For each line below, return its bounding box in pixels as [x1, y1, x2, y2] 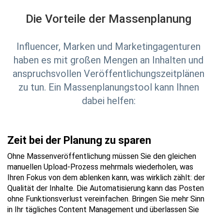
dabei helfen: [81, 95, 136, 107]
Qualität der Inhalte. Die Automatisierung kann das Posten [7, 184, 204, 193]
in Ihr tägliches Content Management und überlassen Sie [7, 205, 199, 214]
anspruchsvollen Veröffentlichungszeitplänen [13, 68, 204, 79]
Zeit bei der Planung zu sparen [7, 134, 151, 146]
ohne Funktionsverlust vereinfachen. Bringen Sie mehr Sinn [7, 194, 204, 203]
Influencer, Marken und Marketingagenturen [16, 41, 201, 52]
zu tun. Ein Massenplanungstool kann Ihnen [18, 81, 199, 93]
